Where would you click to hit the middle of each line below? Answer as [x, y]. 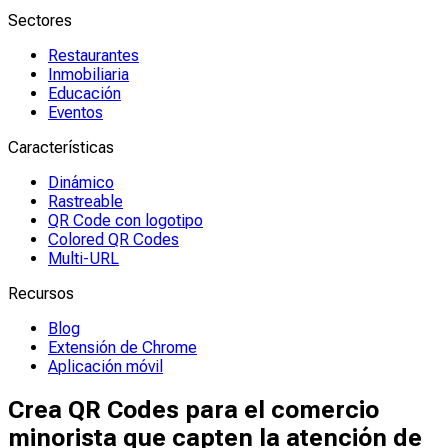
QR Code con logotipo [125, 220]
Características [61, 147]
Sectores [40, 20]
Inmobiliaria [88, 74]
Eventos [75, 112]
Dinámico [81, 182]
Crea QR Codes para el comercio [193, 409]
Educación [84, 93]
